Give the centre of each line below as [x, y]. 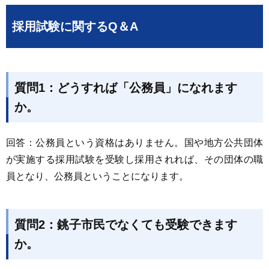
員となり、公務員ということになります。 [97, 176]
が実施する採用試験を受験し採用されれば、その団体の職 [134, 159]
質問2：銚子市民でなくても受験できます [126, 225]
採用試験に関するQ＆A [75, 26]
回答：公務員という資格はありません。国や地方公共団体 [134, 143]
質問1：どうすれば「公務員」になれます [126, 88]
